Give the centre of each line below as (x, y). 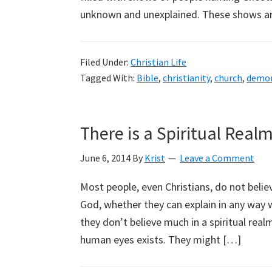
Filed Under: (105, 62)
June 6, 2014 (105, 158)
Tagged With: (108, 78)
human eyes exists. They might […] (161, 240)
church (228, 78)
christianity (186, 78)
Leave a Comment (217, 158)
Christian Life (158, 62)
